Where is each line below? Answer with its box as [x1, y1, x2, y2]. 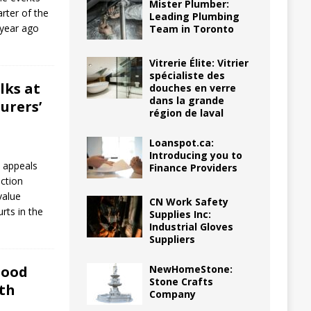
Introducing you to [149, 148, 242, 162]
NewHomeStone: [149, 262, 233, 276]
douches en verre [149, 81, 236, 94]
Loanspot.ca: [149, 135, 214, 149]
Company [149, 287, 196, 301]
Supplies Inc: [149, 207, 211, 221]
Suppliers [149, 232, 195, 246]
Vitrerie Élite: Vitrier [149, 56, 249, 69]
